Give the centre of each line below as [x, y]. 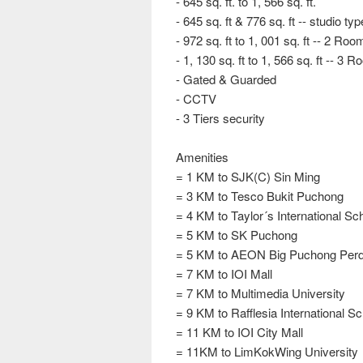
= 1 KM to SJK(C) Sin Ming [248, 177]
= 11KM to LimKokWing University [267, 352]
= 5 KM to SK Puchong [237, 235]
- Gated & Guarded [226, 79]
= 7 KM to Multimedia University [261, 293]
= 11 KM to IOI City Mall [239, 332]
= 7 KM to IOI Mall [224, 274]
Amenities [202, 157]
